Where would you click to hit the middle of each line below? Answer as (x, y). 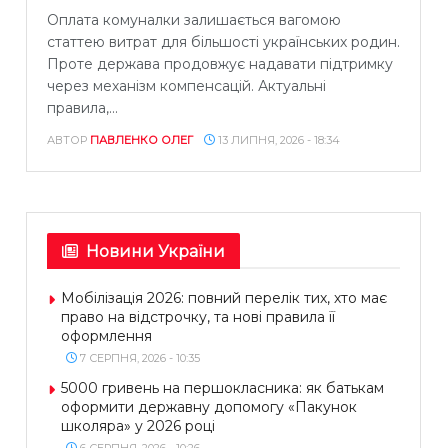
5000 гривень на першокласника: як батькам (222, 387)
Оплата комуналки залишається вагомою (194, 19)
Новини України (155, 251)
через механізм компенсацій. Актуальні (186, 85)
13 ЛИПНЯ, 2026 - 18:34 (277, 139)
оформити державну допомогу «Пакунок (209, 406)
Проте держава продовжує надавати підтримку (220, 63)
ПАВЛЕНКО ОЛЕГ (141, 139)
